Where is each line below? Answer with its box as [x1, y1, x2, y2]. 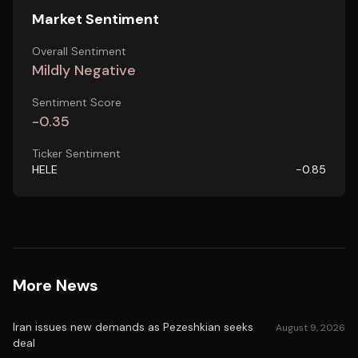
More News [13, 275, 98, 296]
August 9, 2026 [276, 321, 345, 334]
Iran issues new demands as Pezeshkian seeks [13, 320, 253, 334]
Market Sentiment [32, 10, 159, 29]
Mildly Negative [32, 61, 136, 80]
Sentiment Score [32, 95, 121, 109]
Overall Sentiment [32, 44, 126, 58]
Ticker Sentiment [32, 146, 121, 161]
